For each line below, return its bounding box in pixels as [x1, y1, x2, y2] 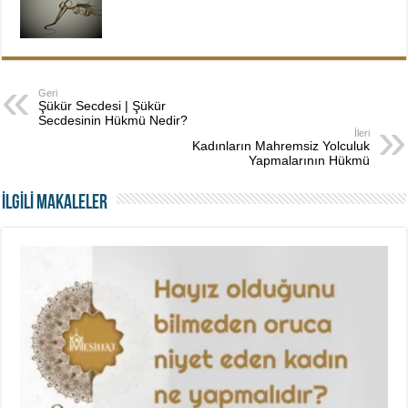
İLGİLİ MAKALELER [2, 193, 108, 215]
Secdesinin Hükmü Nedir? [38, 113, 189, 128]
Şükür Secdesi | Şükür [38, 98, 167, 114]
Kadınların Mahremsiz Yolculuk [191, 138, 370, 154]
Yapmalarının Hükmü [248, 153, 370, 168]
